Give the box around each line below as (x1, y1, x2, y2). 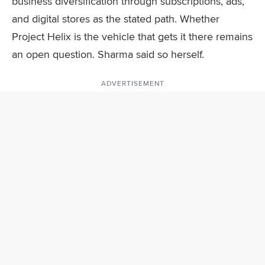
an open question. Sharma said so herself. (12, 47, 204, 62)
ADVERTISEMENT (101, 78, 164, 88)
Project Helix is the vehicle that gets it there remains (12, 29, 253, 44)
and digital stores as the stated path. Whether (12, 11, 219, 26)
